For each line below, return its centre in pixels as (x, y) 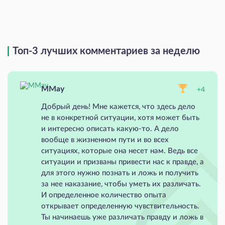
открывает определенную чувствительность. (120, 206)
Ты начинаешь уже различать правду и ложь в (122, 217)
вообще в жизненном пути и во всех (105, 140)
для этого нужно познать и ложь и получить (120, 173)
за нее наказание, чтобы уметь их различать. (121, 184)
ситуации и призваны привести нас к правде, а (123, 162)
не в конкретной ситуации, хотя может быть (120, 118)
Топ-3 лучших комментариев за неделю (106, 51)
